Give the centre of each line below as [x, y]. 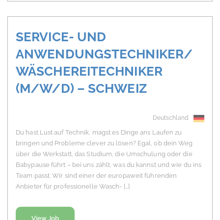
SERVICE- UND [61, 37]
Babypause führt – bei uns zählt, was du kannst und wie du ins [109, 165]
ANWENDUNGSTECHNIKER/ [104, 54]
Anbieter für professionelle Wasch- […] [73, 187]
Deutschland [170, 118]
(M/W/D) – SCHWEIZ [81, 89]
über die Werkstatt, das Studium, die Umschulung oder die [104, 154]
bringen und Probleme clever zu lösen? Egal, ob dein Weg [104, 143]
